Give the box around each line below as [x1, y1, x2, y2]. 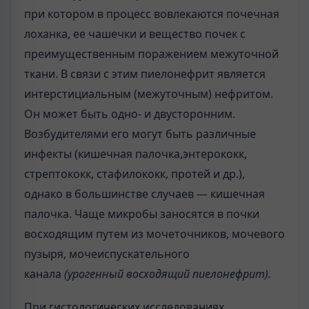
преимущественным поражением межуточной [24, 46, 279, 61]
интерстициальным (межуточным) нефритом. [24, 86, 273, 101]
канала [24, 266, 64, 281]
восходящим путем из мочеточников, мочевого [24, 226, 285, 241]
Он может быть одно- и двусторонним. [24, 106, 235, 121]
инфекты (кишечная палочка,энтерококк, [24, 146, 247, 161]
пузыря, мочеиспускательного [24, 246, 190, 261]
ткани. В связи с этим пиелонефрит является [24, 66, 266, 81]
